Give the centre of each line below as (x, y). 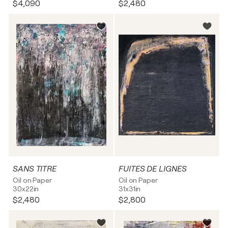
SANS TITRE (35, 169)
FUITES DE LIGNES (153, 169)
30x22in (26, 189)
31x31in (130, 189)
